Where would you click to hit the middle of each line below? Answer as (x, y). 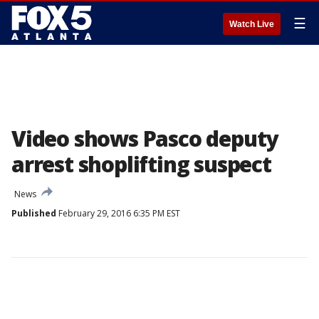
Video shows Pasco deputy (145, 138)
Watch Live (252, 24)
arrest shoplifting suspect (141, 164)
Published (34, 213)
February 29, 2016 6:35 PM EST (118, 213)
